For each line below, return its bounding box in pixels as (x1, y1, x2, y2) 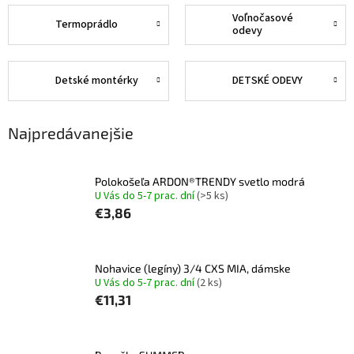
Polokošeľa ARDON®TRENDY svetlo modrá (95, 174, 305, 188)
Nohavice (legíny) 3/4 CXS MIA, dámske (95, 261, 291, 275)
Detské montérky (55, 73, 138, 89)
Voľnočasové (232, 10, 293, 27)
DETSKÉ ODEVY (232, 73, 303, 89)
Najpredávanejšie (8, 122, 134, 142)
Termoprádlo (55, 17, 118, 33)
